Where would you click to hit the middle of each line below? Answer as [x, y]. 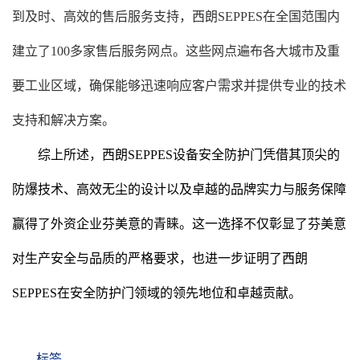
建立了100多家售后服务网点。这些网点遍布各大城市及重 [176, 51]
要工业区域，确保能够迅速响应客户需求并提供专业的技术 [179, 86]
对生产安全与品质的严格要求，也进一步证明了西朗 [160, 258]
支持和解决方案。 [63, 120]
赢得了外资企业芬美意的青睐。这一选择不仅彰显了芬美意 [179, 224]
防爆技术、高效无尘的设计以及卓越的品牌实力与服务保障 [179, 189]
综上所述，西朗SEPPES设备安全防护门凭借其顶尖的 [189, 155]
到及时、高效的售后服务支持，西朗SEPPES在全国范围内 [176, 16]
